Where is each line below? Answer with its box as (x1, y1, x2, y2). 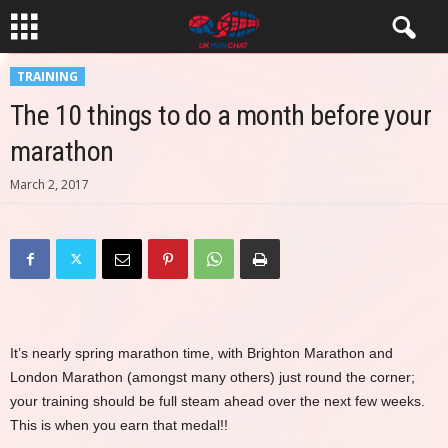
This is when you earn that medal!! (10, 417, 228, 433)
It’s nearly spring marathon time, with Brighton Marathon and (10, 345, 393, 361)
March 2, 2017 (10, 176, 89, 193)
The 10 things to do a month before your (10, 99, 432, 132)
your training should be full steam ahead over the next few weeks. (10, 393, 425, 409)
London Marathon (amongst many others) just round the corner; (10, 369, 415, 385)
